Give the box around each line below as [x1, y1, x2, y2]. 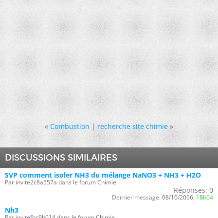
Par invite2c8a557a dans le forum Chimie [5, 178, 116, 186]
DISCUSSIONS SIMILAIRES [5, 152, 117, 163]
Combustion [50, 121, 90, 131]
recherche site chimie [97, 121, 168, 131]
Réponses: [174, 185, 207, 195]
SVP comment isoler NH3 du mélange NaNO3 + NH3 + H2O [5, 170, 201, 180]
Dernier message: [112, 193, 161, 201]
